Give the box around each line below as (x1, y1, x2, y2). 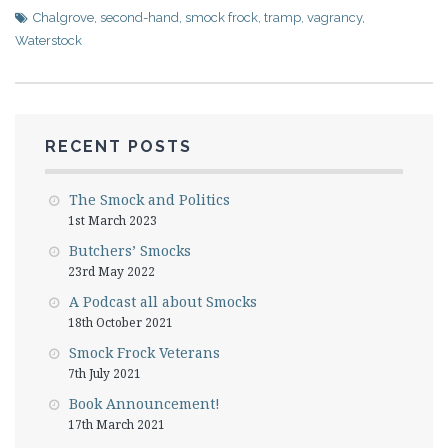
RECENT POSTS (45, 137, 192, 156)
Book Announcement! (69, 394, 220, 413)
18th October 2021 (68, 314, 173, 331)
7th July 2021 (68, 365, 141, 382)
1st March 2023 (68, 212, 157, 229)
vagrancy (307, 10, 362, 25)
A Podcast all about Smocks (69, 292, 257, 311)
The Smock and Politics (69, 190, 230, 209)
